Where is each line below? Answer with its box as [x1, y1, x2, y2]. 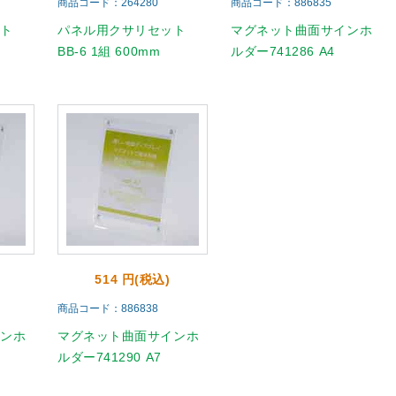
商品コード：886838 [57, 302, 158, 315]
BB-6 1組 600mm [57, 44, 161, 58]
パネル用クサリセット [57, 23, 187, 37]
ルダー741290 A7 [57, 350, 162, 364]
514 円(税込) [95, 272, 171, 286]
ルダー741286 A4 [231, 44, 335, 58]
